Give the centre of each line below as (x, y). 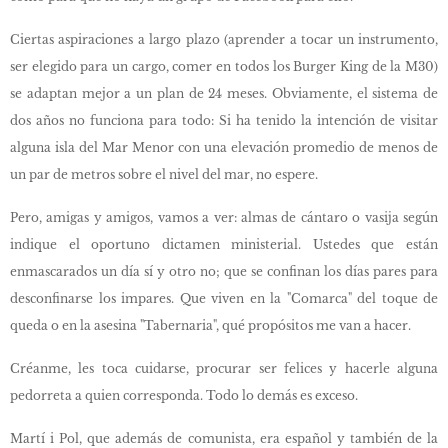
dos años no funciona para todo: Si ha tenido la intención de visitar (224, 120)
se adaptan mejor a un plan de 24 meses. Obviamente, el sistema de (224, 93)
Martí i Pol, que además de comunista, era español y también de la (224, 438)
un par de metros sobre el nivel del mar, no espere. (164, 174)
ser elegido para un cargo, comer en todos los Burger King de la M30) (224, 66)
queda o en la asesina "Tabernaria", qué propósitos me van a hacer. (210, 325)
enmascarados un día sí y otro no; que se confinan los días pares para (224, 271)
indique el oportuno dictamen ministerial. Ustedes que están (224, 244)
